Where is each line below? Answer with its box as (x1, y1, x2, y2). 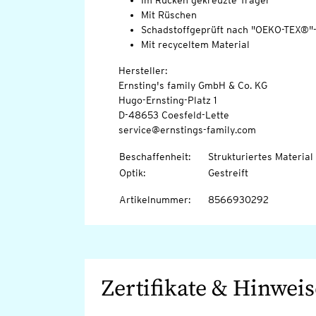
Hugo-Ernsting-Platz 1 (118, 95, 217, 107)
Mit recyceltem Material (140, 39, 250, 51)
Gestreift (207, 167, 248, 179)
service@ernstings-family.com (118, 124, 256, 136)
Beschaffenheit (119, 151, 188, 163)
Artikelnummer (119, 194, 188, 206)
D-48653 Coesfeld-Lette (118, 109, 229, 121)
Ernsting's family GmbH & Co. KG (118, 80, 267, 92)
